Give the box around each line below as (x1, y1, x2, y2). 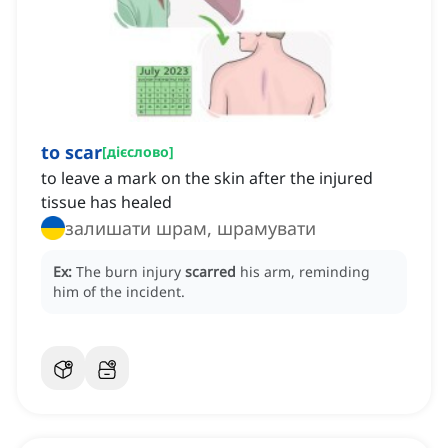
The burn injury (76, 262, 185, 282)
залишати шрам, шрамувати (65, 216, 316, 241)
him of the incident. (53, 282, 185, 302)
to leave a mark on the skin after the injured (41, 167, 373, 190)
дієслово (107, 142, 169, 162)
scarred (185, 262, 236, 282)
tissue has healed (41, 191, 172, 214)
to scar (41, 140, 102, 165)
